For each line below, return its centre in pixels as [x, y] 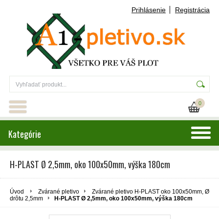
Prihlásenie [149, 10]
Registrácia [192, 10]
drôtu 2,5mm [26, 198]
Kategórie [25, 134]
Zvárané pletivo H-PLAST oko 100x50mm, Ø [151, 191]
